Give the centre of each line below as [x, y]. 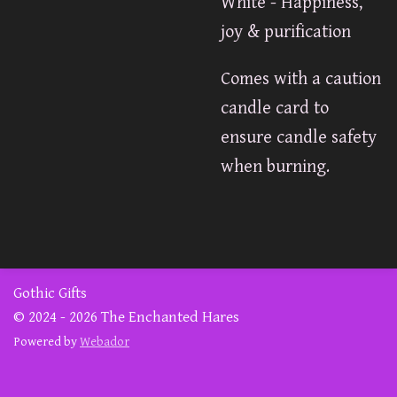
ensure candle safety [299, 138]
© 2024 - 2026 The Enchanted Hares [126, 317]
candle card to [275, 109]
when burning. [275, 167]
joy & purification [286, 31]
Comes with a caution [301, 79]
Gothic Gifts [50, 293]
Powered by [47, 341]
